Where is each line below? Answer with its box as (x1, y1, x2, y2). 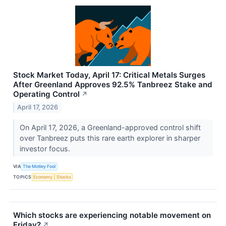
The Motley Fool (23, 163, 56, 169)
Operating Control (13, 89, 80, 99)
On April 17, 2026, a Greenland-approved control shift (19, 123, 201, 132)
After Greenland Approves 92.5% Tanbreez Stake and (13, 80, 212, 90)
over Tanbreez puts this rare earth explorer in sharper (19, 133, 200, 142)
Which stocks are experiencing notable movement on (13, 210, 211, 220)
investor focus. (19, 144, 72, 153)
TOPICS (13, 174, 32, 180)
